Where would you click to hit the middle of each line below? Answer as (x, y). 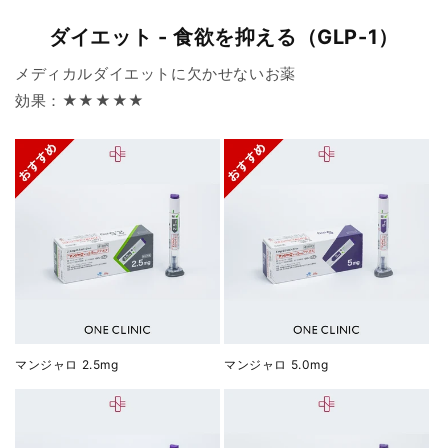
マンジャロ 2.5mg (67, 365)
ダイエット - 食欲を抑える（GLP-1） (224, 37)
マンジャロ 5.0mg (276, 365)
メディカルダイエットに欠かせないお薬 (155, 74)
